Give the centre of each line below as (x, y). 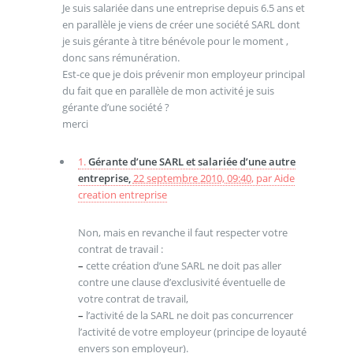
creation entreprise (122, 194)
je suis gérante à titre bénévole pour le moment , (175, 41)
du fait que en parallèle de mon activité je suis (168, 91)
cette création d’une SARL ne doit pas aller (182, 265)
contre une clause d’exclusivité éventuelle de (181, 282)
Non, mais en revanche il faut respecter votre (182, 232)
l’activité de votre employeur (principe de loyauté (192, 331)
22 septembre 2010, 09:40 (192, 178)
